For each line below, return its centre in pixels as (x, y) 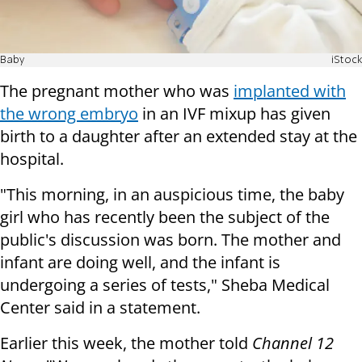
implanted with (290, 91)
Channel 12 (293, 343)
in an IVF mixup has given (234, 114)
